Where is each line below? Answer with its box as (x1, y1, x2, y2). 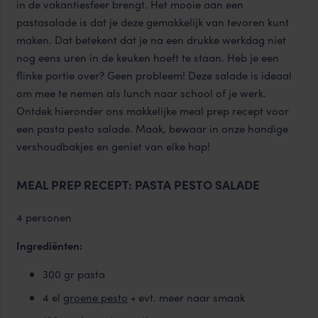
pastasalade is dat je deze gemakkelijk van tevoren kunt (16, 13, 289, 30)
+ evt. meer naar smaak (128, 289, 245, 305)
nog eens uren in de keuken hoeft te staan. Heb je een (16, 49, 279, 65)
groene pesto (63, 289, 128, 305)
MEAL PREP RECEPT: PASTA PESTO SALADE (16, 175, 263, 193)
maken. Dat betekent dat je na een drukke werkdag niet (16, 31, 286, 48)
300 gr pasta (43, 266, 105, 283)
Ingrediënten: (16, 238, 82, 254)
